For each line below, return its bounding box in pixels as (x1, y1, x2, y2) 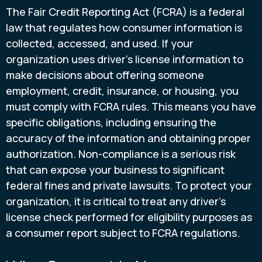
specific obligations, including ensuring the (6, 115, 216, 129)
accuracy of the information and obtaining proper (6, 130, 251, 145)
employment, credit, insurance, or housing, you (6, 83, 239, 98)
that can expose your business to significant (6, 162, 225, 177)
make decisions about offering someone (6, 67, 204, 82)
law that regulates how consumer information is (6, 20, 242, 35)
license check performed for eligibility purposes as (6, 209, 252, 224)
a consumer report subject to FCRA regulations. (6, 225, 240, 240)
